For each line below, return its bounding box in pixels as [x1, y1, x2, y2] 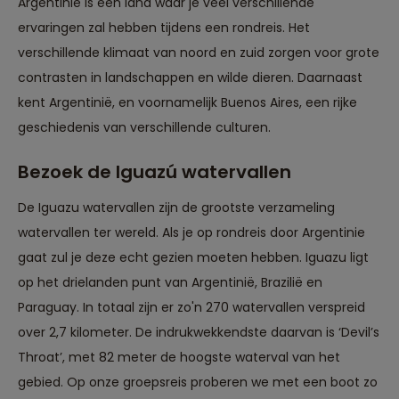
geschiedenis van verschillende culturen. [18, 118, 271, 137]
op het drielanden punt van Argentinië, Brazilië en [18, 273, 322, 292]
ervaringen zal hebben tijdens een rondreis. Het [18, 19, 310, 37]
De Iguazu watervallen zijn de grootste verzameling [18, 199, 335, 217]
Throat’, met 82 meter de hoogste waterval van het [18, 348, 340, 367]
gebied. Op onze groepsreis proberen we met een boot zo [18, 373, 378, 392]
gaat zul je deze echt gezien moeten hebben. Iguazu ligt [18, 248, 369, 267]
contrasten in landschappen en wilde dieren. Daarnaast [18, 69, 362, 87]
